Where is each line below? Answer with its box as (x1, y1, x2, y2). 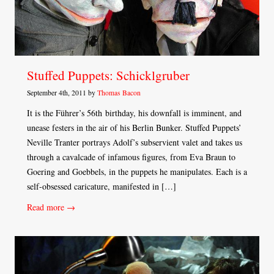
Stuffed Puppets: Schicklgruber (27, 67, 190, 84)
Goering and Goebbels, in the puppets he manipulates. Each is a (27, 166, 247, 178)
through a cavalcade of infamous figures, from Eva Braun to (27, 151, 235, 163)
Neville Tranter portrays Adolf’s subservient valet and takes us (27, 136, 242, 149)
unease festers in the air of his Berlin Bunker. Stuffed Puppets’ (27, 122, 242, 134)
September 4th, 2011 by (27, 88, 97, 98)
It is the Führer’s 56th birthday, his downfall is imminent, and (27, 107, 242, 119)
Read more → (27, 201, 75, 213)
